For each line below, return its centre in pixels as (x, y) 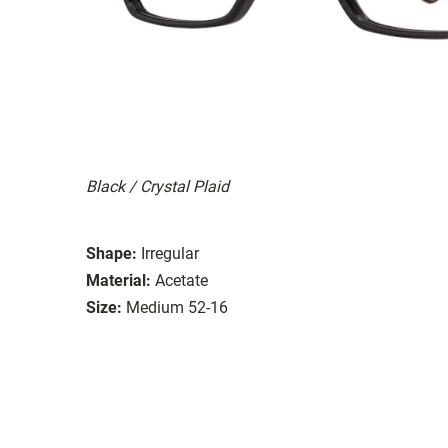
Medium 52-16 (177, 307)
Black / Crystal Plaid (157, 186)
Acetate (181, 280)
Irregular (170, 253)
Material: (118, 280)
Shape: (111, 253)
